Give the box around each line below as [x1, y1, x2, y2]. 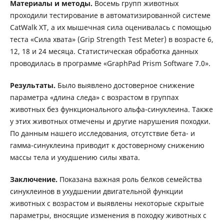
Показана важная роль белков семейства [59, 174, 202, 184]
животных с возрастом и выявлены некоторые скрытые [9, 198, 204, 208]
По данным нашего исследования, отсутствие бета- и [9, 128, 195, 138]
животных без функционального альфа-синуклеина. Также [9, 104, 213, 114]
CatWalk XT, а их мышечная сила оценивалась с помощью [9, 22, 211, 32]
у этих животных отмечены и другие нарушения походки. [9, 116, 210, 126]
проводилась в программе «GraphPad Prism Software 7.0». [9, 58, 210, 68]
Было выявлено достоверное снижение [57, 80, 194, 90]
